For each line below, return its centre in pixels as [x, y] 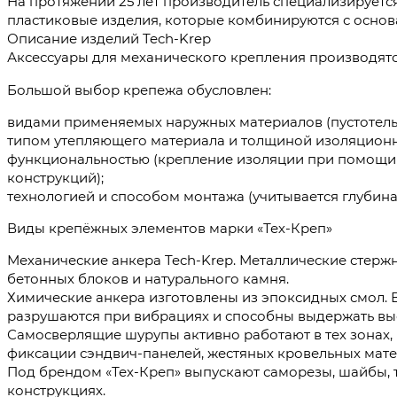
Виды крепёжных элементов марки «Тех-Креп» [170, 228]
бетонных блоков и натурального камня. [148, 279]
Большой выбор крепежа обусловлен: [139, 90]
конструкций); [55, 177]
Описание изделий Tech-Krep [109, 39]
